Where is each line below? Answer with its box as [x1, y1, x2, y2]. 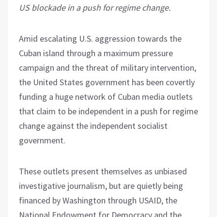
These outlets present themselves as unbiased [19, 166, 187, 177]
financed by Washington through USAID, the [19, 195, 177, 206]
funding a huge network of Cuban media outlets [19, 91, 193, 103]
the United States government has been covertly [19, 77, 195, 88]
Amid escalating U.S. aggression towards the [19, 33, 182, 45]
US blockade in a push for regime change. [19, 2, 170, 14]
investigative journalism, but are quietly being [19, 180, 183, 192]
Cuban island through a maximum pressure [19, 47, 173, 59]
